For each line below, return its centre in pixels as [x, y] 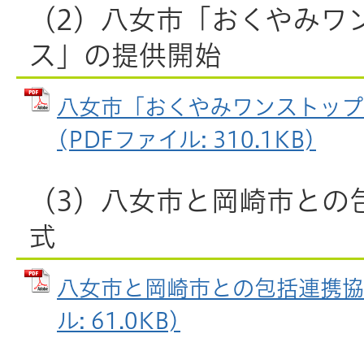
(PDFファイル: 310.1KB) [186, 139]
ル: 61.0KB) [119, 320]
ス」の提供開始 [125, 55]
